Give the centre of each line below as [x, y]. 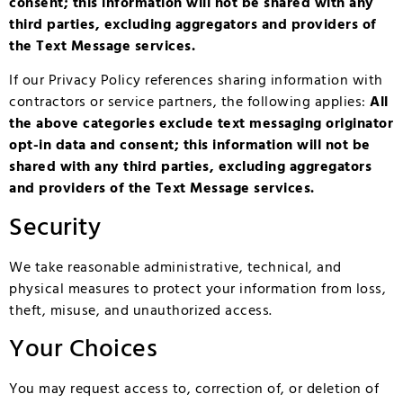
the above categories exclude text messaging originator [201, 125]
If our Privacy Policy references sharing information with [196, 81]
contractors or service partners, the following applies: [189, 103]
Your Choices [83, 350]
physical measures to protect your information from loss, [197, 289]
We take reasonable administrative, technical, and [175, 268]
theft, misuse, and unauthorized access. [141, 311]
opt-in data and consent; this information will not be [190, 146]
